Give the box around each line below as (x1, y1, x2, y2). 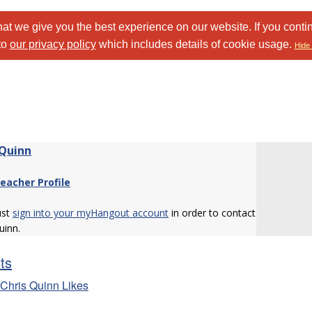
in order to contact (169, 206, 256, 219)
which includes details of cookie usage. (95, 38, 295, 50)
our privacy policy (9, 38, 96, 50)
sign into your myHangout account (13, 206, 169, 219)
